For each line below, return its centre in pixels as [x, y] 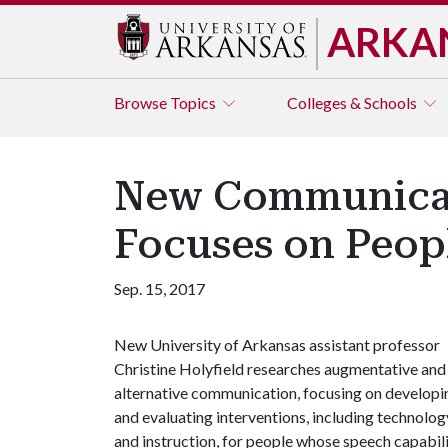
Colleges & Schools [353, 102]
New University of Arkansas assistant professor [277, 344]
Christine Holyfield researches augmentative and [280, 368]
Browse [142, 102]
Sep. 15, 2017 [159, 288]
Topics [194, 102]
